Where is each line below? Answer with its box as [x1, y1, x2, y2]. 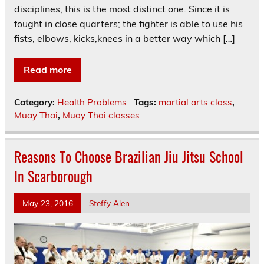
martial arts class [158, 97, 232, 108]
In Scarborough [14, 165, 93, 187]
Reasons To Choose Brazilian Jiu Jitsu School [14, 146, 243, 167]
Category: [14, 97, 57, 108]
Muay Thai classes [62, 110, 140, 121]
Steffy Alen [88, 198, 130, 209]
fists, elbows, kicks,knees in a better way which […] [14, 32, 235, 45]
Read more [24, 64, 72, 76]
